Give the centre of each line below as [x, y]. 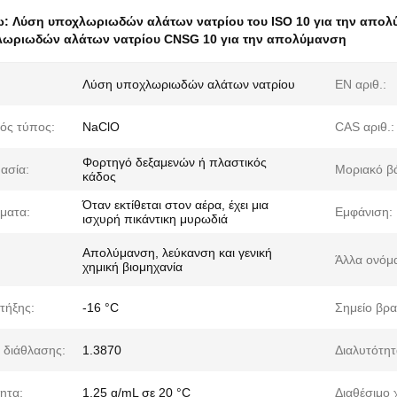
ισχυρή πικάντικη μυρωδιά [155, 219]
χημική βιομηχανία [132, 267]
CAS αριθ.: [365, 127]
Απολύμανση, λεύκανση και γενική [177, 253]
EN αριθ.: [361, 84]
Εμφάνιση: [364, 212]
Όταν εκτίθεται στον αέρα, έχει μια [175, 205]
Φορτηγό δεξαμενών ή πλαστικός [175, 162]
